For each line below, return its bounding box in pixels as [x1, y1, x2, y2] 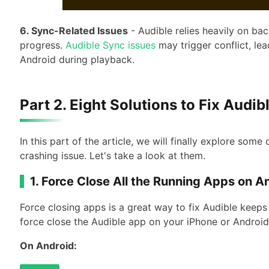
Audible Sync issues [65, 39, 156, 51]
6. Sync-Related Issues [20, 25, 128, 37]
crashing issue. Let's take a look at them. [20, 150, 205, 162]
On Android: [20, 240, 77, 252]
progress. [20, 39, 65, 51]
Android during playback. [20, 53, 134, 65]
